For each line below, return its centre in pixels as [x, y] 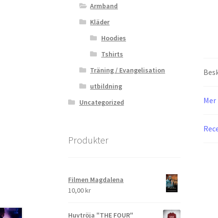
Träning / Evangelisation [128, 70]
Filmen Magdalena [96, 180]
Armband [104, 6]
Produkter [89, 140]
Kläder [100, 22]
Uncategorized [101, 102]
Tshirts [112, 54]
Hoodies [113, 38]
